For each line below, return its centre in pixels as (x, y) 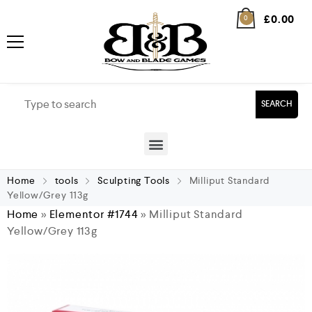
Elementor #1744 (94, 214)
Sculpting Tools (134, 180)
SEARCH (277, 104)
